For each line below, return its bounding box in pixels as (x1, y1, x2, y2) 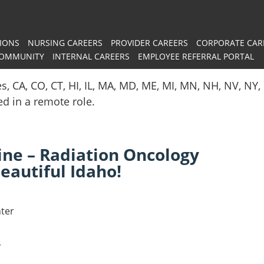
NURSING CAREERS (27, 37, 103, 48)
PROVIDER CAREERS (110, 37, 188, 48)
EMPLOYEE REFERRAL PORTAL (137, 51, 254, 62)
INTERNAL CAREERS (52, 51, 130, 62)
